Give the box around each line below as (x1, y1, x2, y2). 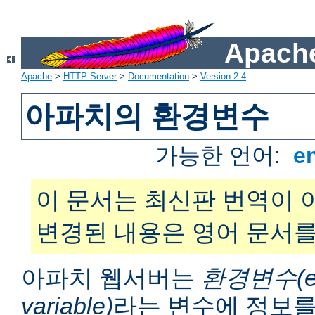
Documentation (128, 71, 189, 82)
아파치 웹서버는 (21, 264, 201, 292)
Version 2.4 (200, 71, 246, 82)
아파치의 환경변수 (25, 100, 270, 134)
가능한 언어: (155, 143, 288, 169)
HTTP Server (63, 71, 117, 82)
